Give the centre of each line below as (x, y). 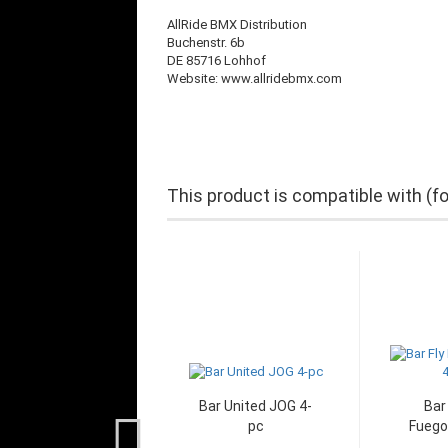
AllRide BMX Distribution (237, 24)
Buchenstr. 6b (206, 42)
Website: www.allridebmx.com (254, 78)
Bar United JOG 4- (255, 406)
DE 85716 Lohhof (216, 60)
